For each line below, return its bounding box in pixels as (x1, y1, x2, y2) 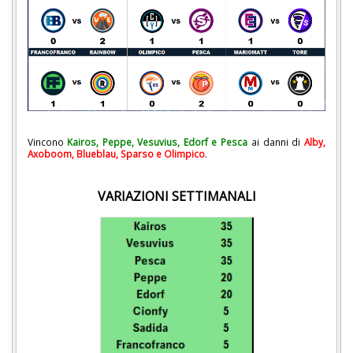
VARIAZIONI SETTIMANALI (97, 188, 256, 206)
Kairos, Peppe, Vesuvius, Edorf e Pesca (67, 135, 247, 148)
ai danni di (247, 135, 304, 148)
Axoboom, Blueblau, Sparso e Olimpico (28, 147, 205, 160)
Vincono (28, 135, 67, 148)
